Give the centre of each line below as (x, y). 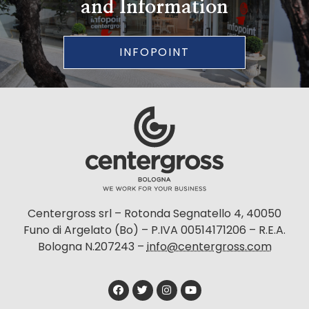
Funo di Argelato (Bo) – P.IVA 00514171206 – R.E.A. (154, 230)
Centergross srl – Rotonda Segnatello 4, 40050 (154, 213)
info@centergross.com (209, 246)
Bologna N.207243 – (92, 246)
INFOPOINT (154, 52)
